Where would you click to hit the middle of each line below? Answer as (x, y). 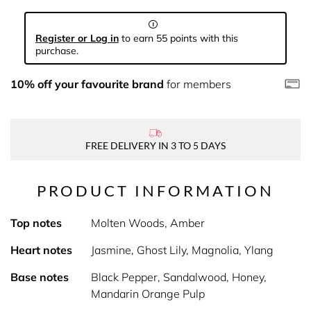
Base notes (40, 277)
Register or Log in (77, 38)
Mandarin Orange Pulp (148, 294)
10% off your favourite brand (87, 84)
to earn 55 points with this (178, 38)
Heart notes (41, 250)
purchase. (57, 51)
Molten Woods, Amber (148, 223)
